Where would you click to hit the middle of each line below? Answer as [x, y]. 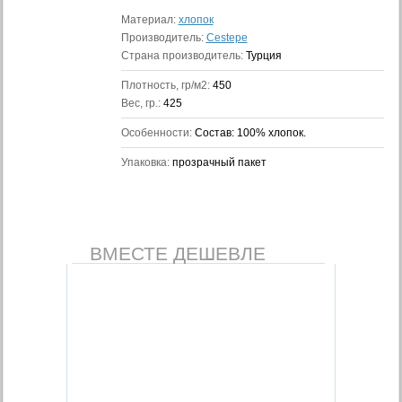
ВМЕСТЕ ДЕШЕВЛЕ [178, 253]
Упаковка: [146, 162]
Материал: [149, 20]
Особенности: [157, 133]
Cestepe [227, 38]
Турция [263, 56]
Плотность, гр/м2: [166, 85]
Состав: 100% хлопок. [250, 133]
